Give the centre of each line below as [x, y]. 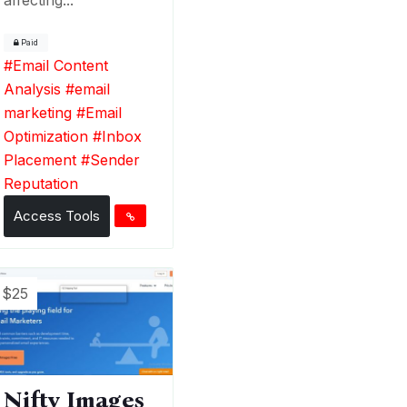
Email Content [61, 65]
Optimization [46, 136]
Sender [115, 159]
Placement [40, 159]
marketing [38, 112]
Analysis [33, 89]
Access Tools [57, 215]
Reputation [41, 183]
